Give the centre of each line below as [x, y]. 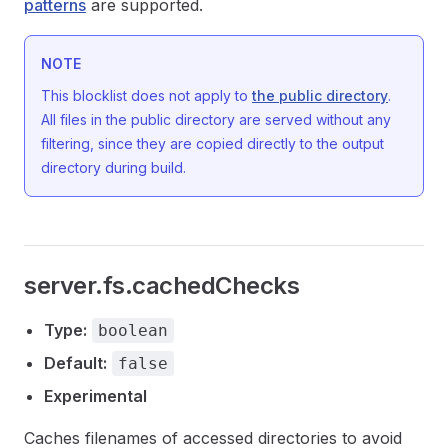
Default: [75, 363]
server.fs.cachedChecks [162, 285]
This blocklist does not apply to [146, 95]
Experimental [95, 396]
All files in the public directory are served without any [216, 119]
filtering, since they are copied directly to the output [212, 143]
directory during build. [113, 167]
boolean [133, 330]
